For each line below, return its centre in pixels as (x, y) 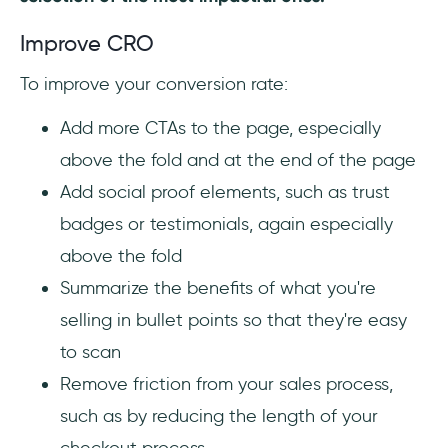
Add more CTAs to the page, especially (220, 128)
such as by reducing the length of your (219, 416)
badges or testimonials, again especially (226, 224)
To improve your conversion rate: (154, 84)
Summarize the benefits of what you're (218, 288)
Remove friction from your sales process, (226, 384)
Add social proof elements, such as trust (225, 192)
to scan (90, 352)
